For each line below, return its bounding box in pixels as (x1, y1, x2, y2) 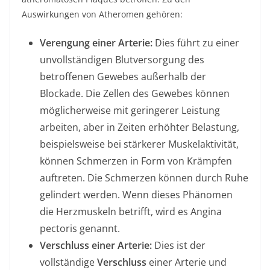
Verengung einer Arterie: (40, 36, 152, 49)
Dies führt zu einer (152, 36, 239, 49)
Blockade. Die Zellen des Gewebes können (40, 87, 230, 100)
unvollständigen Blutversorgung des (40, 53, 204, 66)
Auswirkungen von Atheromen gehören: (22, 8, 183, 20)
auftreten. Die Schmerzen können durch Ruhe (40, 171, 248, 184)
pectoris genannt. (40, 222, 120, 235)
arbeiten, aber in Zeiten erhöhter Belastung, (40, 121, 239, 134)
